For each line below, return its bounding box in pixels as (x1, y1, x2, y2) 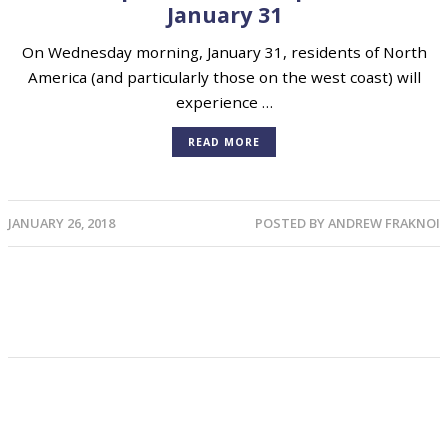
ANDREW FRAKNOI (328, 214, 440, 233)
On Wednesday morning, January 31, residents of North (21, 42, 427, 63)
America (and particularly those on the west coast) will (27, 67, 421, 88)
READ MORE (188, 135, 260, 150)
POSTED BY (255, 214, 328, 233)
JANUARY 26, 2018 (8, 214, 115, 233)
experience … (175, 92, 273, 113)
